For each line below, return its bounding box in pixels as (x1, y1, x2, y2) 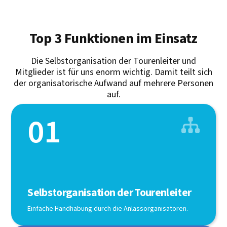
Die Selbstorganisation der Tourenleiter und (31, 54, 196, 67)
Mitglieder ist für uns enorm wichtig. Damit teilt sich (15, 65, 212, 79)
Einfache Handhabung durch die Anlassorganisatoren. (27, 203, 188, 214)
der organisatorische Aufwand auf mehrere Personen (14, 77, 213, 90)
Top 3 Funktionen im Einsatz (29, 28, 198, 49)
